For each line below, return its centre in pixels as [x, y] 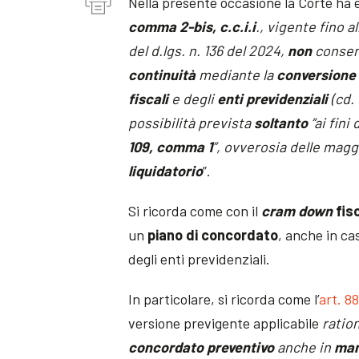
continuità [162, 74]
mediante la [236, 74]
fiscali [149, 98]
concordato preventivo [202, 347]
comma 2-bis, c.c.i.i [192, 26]
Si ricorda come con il [195, 210]
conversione [317, 74]
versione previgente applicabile [226, 323]
